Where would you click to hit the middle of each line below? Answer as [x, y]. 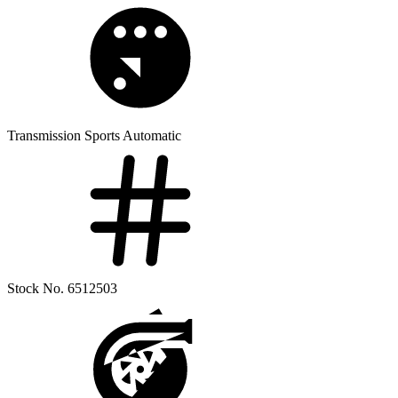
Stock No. [36, 288]
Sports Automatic [133, 135]
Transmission [44, 135]
